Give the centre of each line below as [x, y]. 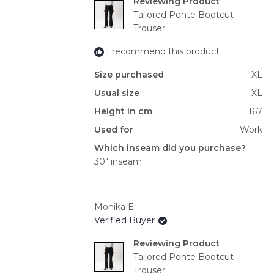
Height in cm [123, 111]
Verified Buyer [126, 220]
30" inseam [118, 161]
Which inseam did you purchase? [170, 148]
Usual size [117, 93]
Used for [114, 129]
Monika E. [115, 207]
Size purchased [129, 74]
